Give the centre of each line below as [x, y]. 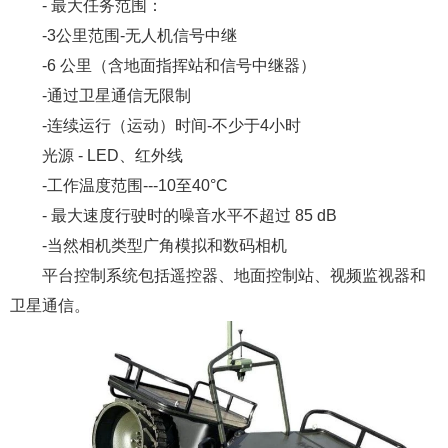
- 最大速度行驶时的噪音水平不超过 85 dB [189, 215]
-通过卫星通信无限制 [116, 95]
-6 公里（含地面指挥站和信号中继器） [179, 65]
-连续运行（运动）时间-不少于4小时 [171, 125]
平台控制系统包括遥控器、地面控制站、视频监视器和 [234, 275]
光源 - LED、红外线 [112, 155]
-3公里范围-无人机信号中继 [139, 35]
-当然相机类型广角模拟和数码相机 [164, 245]
